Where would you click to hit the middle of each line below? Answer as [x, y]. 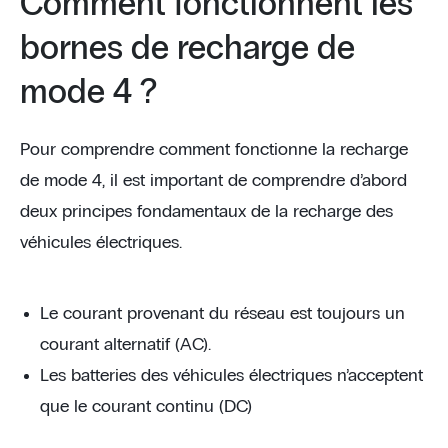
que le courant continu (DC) [146, 407]
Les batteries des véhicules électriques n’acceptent [231, 376]
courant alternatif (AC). [125, 345]
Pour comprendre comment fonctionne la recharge [214, 150]
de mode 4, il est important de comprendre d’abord [213, 181]
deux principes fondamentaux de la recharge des [206, 212]
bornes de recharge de [187, 49]
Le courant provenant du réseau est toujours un [222, 314]
